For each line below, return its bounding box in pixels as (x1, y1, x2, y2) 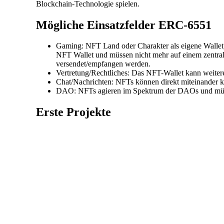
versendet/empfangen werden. (56, 59, 150, 68)
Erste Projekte (36, 105, 111, 119)
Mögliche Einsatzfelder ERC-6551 (36, 18, 211, 31)
